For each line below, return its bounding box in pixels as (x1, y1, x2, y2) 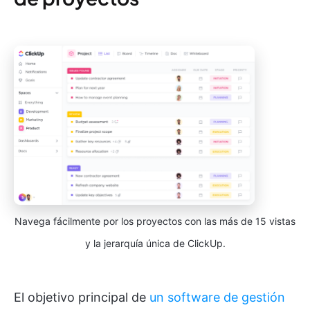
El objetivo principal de (14, 290, 149, 305)
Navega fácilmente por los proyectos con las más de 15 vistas (15, 215, 295, 228)
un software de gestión (149, 290, 285, 305)
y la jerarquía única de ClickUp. (84, 237, 226, 250)
